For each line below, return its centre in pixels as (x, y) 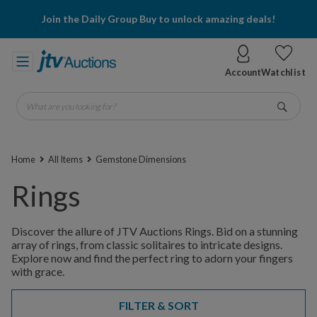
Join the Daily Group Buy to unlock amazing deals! (158, 19)
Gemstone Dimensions (140, 159)
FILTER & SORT (158, 305)
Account (243, 72)
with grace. (38, 271)
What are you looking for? (78, 101)
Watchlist (283, 72)
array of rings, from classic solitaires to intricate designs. (147, 244)
